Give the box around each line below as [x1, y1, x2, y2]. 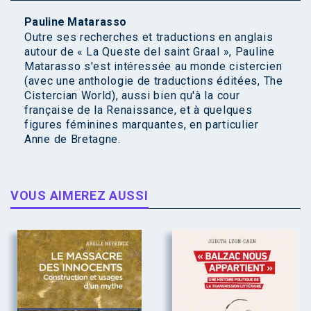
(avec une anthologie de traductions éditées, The [24, 74, 283, 88]
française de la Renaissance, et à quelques [24, 103, 253, 117]
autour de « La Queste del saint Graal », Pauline [24, 45, 275, 59]
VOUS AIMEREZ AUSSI [10, 188, 149, 203]
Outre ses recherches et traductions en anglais [24, 31, 274, 44]
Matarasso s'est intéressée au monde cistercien [24, 60, 283, 74]
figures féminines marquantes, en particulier [24, 118, 259, 132]
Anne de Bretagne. [24, 133, 121, 146]
